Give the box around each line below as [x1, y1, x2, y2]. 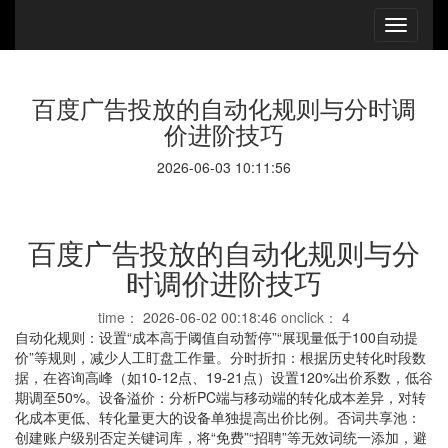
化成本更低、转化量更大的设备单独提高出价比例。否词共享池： [15, 407, 421, 427]
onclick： [281, 307, 338, 327]
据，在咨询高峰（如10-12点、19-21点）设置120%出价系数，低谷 [15, 367, 433, 387]
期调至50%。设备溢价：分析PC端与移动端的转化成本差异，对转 [15, 387, 426, 407]
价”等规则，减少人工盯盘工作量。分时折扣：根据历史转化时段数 [15, 347, 426, 367]
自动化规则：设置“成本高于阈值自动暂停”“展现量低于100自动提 [15, 327, 418, 347]
